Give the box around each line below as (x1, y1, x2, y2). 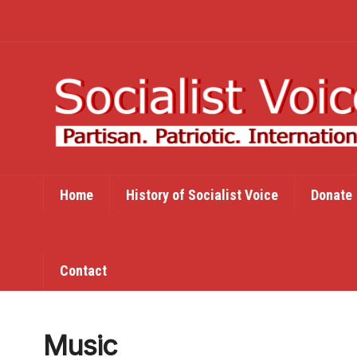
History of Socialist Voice (125, 186, 278, 203)
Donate (310, 186, 352, 203)
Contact (59, 262, 107, 279)
